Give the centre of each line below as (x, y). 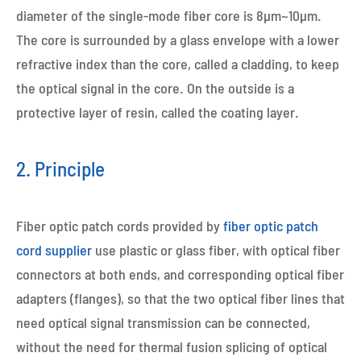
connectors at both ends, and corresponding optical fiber (180, 274)
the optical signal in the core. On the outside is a (155, 88)
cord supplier (54, 250)
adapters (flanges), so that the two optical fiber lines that (180, 298)
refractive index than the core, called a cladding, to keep (178, 64)
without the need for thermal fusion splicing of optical (172, 346)
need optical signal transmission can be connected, (163, 322)
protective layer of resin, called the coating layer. (158, 112)
